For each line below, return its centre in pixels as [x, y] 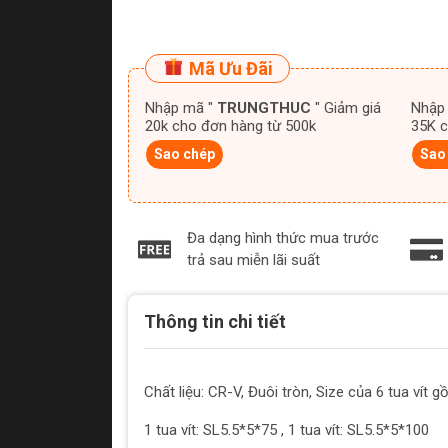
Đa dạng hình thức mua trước [283, 238]
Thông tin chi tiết [215, 321]
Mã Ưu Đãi [229, 68]
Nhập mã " [181, 108]
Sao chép [184, 154]
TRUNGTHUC [264, 108]
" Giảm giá [317, 108]
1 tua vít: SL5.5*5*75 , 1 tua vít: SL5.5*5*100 [288, 430]
